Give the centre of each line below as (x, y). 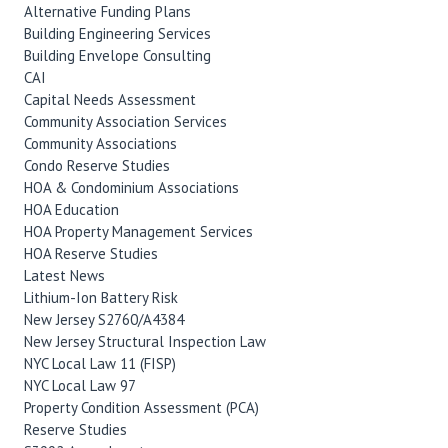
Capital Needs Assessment (109, 99)
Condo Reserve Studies (96, 165)
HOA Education (71, 209)
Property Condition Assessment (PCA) (141, 407)
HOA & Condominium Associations (131, 187)
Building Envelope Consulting (117, 55)
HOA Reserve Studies (90, 253)
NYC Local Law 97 (79, 385)
